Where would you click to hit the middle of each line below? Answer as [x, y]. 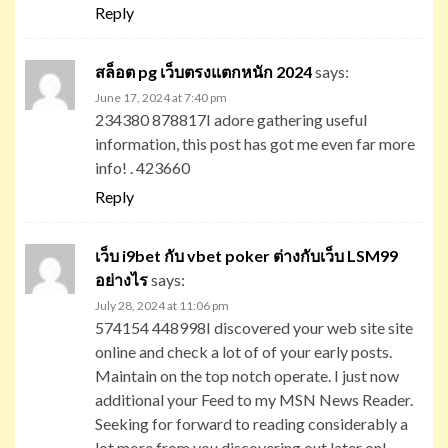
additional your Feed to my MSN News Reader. [254, 399]
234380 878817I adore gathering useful [231, 119]
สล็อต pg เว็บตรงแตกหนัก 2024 [203, 71]
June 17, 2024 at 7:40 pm [161, 97]
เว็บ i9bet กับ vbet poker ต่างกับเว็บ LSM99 [246, 255]
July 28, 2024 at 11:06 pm [162, 305]
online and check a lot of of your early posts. [243, 351]
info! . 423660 [142, 167]
